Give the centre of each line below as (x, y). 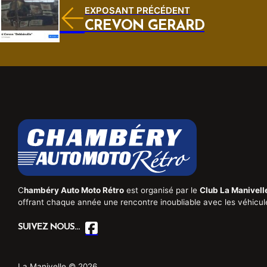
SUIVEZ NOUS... (49, 228)
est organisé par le (162, 190)
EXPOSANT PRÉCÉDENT (137, 11)
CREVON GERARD (145, 27)
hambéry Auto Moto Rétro (74, 190)
